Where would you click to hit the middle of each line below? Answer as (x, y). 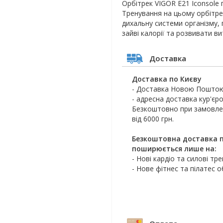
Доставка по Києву (167, 79)
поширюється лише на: (174, 149)
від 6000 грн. (153, 119)
